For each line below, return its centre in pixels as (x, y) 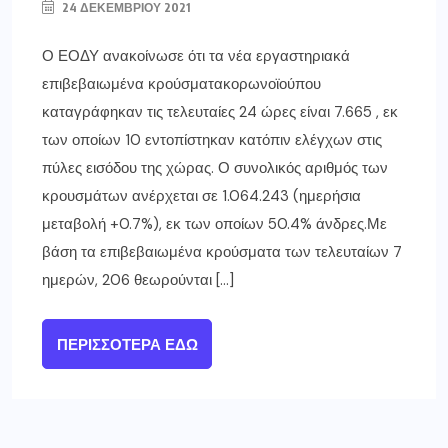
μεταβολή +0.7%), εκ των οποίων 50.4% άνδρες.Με (214, 224)
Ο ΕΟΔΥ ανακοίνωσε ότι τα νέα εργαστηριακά (196, 56)
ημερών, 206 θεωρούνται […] (138, 280)
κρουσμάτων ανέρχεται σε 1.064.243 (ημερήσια (201, 196)
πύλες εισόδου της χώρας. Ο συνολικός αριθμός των (215, 168)
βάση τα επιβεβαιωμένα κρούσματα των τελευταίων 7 (222, 252)
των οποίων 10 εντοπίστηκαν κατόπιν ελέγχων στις (212, 140)
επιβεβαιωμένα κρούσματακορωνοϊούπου (181, 84)
